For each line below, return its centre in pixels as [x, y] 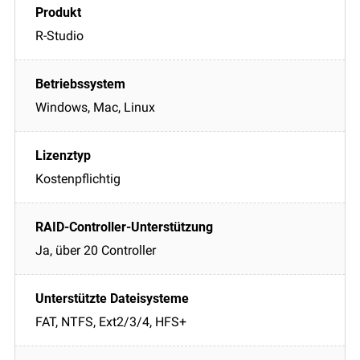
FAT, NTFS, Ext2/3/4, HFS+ [111, 321]
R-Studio [59, 35]
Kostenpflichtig [78, 178]
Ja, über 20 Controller [96, 250]
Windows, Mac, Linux [95, 107]
